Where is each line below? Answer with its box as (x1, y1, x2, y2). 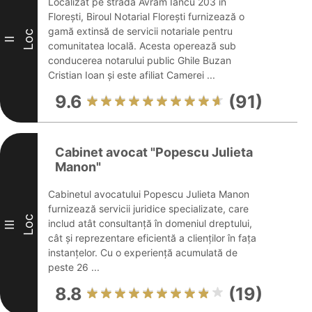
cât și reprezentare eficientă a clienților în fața (48, 232, 256, 244)
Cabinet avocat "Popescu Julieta (55, 145, 253, 159)
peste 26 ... (48, 261, 100, 273)
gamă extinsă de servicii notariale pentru (48, 25, 233, 37)
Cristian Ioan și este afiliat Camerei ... (48, 69, 215, 81)
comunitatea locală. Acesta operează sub (48, 40, 236, 52)
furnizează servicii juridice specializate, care (48, 203, 249, 214)
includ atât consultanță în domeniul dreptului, (48, 217, 252, 229)
